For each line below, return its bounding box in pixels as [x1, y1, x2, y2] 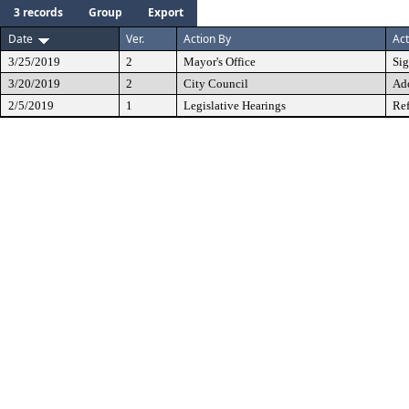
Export [148, 5, 184, 20]
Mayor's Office [184, 55, 256, 68]
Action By [184, 31, 231, 47]
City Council [184, 77, 248, 90]
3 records [14, 5, 63, 20]
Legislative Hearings [184, 99, 286, 112]
